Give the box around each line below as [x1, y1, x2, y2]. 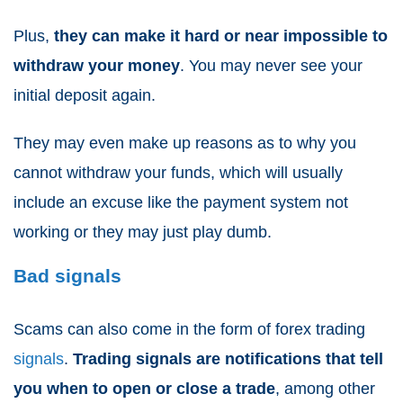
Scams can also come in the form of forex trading [13, 320, 365, 339]
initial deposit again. [13, 86, 156, 105]
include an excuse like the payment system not [13, 193, 348, 212]
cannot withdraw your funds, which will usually [13, 164, 343, 183]
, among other [275, 380, 375, 399]
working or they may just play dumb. [13, 223, 272, 242]
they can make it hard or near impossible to [54, 27, 388, 46]
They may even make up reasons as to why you [13, 134, 356, 153]
